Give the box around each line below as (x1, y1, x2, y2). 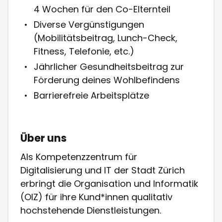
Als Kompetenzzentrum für (20, 151, 138, 164)
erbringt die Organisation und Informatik (20, 177, 199, 190)
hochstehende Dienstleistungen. (20, 204, 162, 217)
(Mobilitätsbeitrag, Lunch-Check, (34, 32, 178, 45)
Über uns (20, 131, 67, 146)
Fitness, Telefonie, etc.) (34, 45, 135, 58)
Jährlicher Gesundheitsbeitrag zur (34, 60, 184, 73)
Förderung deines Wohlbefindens (34, 74, 180, 87)
